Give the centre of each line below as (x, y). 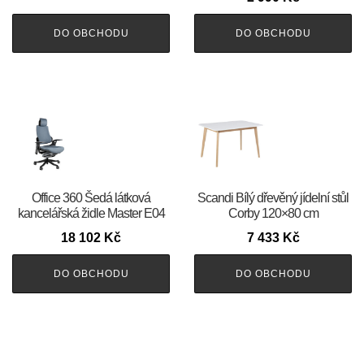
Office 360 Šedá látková (91, 198)
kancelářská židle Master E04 (91, 214)
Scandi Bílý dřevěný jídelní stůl (273, 198)
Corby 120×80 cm (273, 214)
